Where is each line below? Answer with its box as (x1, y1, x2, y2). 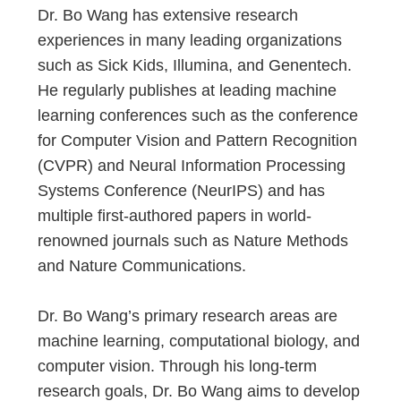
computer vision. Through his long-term (38, 357, 318, 375)
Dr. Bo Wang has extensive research (38, 6, 299, 24)
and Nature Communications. (38, 257, 247, 275)
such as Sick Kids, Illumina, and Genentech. (38, 56, 353, 74)
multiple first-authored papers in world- (38, 207, 312, 225)
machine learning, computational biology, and (38, 332, 361, 350)
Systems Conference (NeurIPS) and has (38, 182, 326, 200)
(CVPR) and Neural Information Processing (38, 157, 346, 175)
